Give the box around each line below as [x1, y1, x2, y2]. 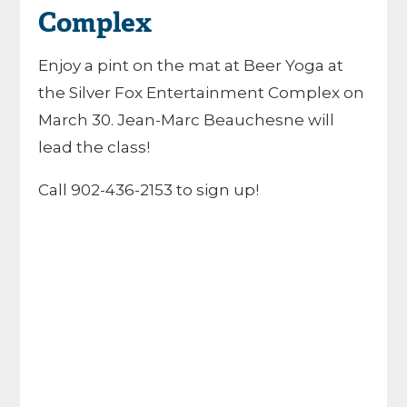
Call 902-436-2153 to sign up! [38, 181, 260, 199]
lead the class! [38, 138, 151, 156]
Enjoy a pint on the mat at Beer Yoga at [38, 56, 344, 74]
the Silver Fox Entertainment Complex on [38, 84, 365, 102]
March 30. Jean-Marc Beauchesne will [38, 111, 335, 129]
